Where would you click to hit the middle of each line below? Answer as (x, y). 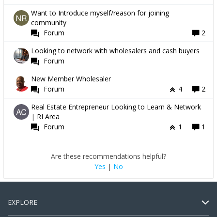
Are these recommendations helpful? (108, 156)
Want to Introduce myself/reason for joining (100, 13)
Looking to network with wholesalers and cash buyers (115, 51)
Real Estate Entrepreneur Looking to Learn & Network (116, 107)
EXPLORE (23, 202)
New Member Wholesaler (71, 79)
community (49, 23)
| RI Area (45, 117)
